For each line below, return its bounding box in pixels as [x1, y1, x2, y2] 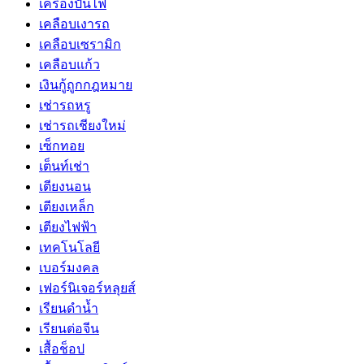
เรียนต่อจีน [39, 321, 99, 336]
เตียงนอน [39, 179, 91, 193]
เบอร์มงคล [39, 260, 99, 275]
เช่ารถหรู [39, 97, 91, 112]
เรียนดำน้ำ [39, 301, 98, 315]
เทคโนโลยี [39, 240, 100, 254]
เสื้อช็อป [39, 341, 84, 356]
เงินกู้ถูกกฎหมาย [39, 77, 132, 92]
